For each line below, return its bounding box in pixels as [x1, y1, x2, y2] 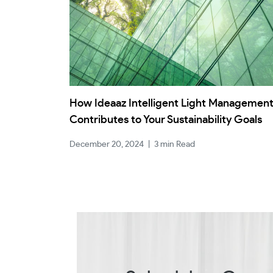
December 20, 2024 [69, 140, 144, 149]
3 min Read [154, 140, 195, 149]
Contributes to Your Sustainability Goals [69, 115, 262, 126]
